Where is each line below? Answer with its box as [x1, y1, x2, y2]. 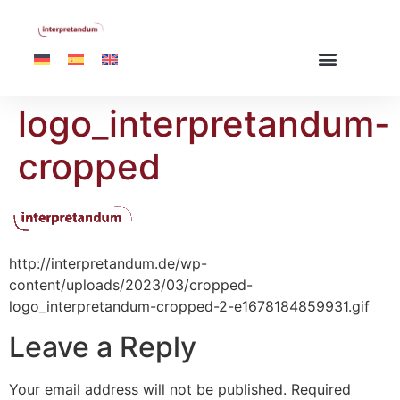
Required [291, 379, 351, 398]
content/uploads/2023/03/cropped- [9, 276, 253, 295]
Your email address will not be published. [9, 379, 287, 398]
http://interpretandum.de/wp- [9, 254, 207, 273]
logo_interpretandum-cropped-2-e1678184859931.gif [9, 297, 370, 316]
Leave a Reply [9, 329, 196, 364]
